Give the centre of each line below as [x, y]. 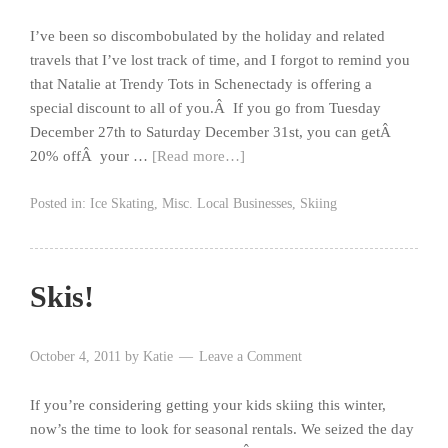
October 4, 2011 [75, 357]
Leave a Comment [250, 357]
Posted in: [60, 204]
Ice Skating [122, 204]
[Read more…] [198, 156]
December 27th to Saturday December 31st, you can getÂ [212, 132]
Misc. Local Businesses [227, 204]
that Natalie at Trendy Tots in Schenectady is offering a [201, 84]
